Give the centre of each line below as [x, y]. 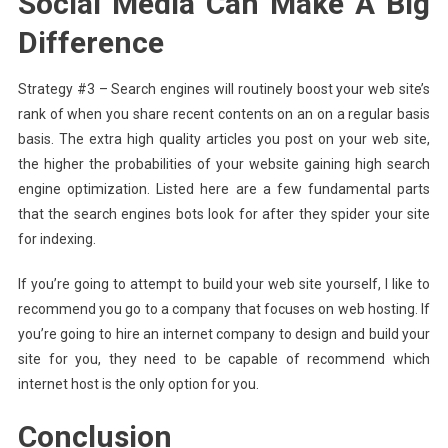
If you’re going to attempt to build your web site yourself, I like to [224, 283]
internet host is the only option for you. [138, 383]
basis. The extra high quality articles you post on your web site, [224, 138]
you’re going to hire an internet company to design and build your [224, 333]
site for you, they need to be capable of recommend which [224, 358]
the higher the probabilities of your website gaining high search [224, 163]
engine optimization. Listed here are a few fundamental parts [224, 188]
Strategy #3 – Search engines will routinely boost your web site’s [224, 88]
